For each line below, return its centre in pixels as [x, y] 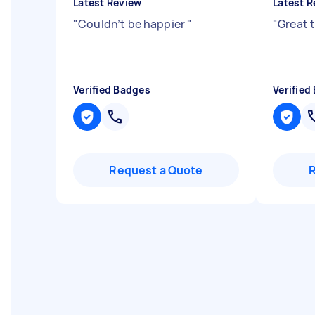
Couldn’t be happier [133, 24]
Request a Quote [156, 170]
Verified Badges [112, 90]
